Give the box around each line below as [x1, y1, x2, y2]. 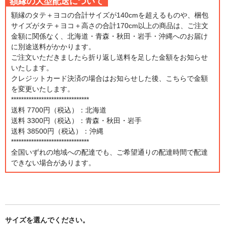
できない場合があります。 [11, 158, 95, 167]
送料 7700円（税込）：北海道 [11, 105, 106, 114]
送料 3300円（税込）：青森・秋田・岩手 [11, 116, 142, 125]
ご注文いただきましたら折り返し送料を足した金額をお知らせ [11, 53, 208, 61]
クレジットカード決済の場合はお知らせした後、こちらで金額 [11, 74, 208, 82]
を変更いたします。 [11, 84, 74, 93]
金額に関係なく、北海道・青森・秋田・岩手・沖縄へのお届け [11, 32, 208, 40]
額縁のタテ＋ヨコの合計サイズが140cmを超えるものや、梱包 [11, 11, 208, 19]
